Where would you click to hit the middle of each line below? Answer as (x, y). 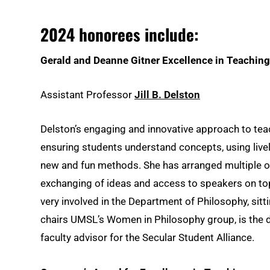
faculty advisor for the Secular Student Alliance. (147, 238)
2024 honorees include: (120, 34)
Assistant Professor (87, 95)
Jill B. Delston (167, 95)
